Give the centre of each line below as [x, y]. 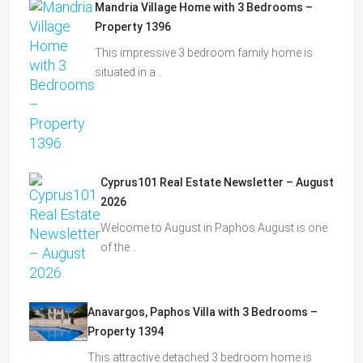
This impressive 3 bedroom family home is [204, 53]
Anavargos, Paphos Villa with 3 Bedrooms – [202, 312]
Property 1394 [125, 332]
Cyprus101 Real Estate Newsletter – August [217, 183]
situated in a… [129, 73]
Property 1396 [133, 27]
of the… [119, 248]
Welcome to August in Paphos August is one [214, 228]
